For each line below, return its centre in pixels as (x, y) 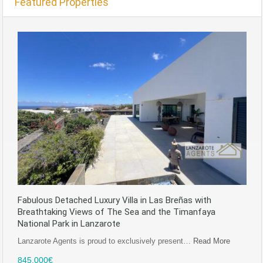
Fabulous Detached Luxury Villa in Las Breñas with (114, 200)
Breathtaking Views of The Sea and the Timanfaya (117, 212)
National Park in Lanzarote (69, 223)
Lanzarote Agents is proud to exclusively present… (105, 241)
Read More (212, 241)
